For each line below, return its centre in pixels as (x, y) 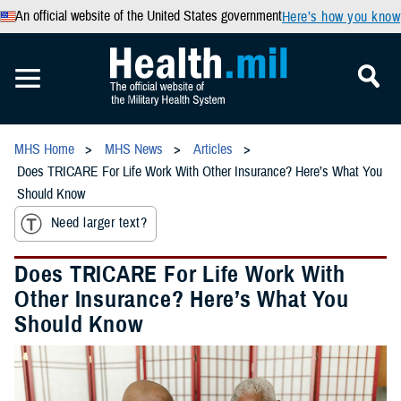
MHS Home (44, 149)
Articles (213, 149)
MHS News (134, 149)
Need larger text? (99, 223)
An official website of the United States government (148, 16)
